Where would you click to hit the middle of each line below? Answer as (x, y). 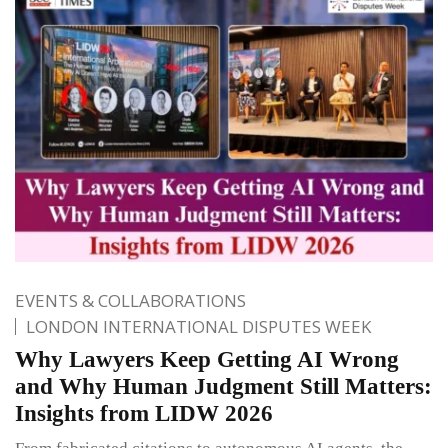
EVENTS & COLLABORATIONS (130, 301)
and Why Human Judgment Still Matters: (223, 387)
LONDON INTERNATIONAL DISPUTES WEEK (198, 327)
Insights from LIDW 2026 (144, 414)
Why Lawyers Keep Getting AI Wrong (207, 360)
